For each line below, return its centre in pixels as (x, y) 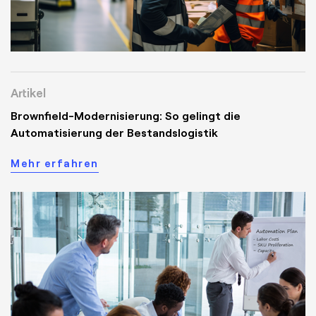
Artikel (28, 92)
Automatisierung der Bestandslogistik (114, 132)
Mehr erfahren (55, 163)
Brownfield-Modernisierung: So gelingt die (126, 115)
